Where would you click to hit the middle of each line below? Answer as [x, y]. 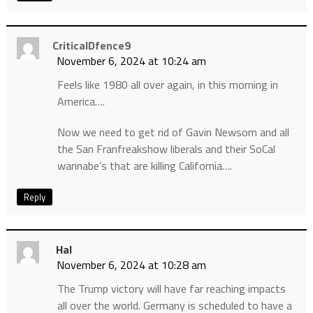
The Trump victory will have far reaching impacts [171, 289]
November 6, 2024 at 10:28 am [131, 265]
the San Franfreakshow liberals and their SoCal [166, 149]
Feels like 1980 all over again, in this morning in [167, 85]
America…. [81, 102]
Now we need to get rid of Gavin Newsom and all [173, 132]
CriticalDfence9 [91, 46]
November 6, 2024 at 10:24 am [131, 61]
